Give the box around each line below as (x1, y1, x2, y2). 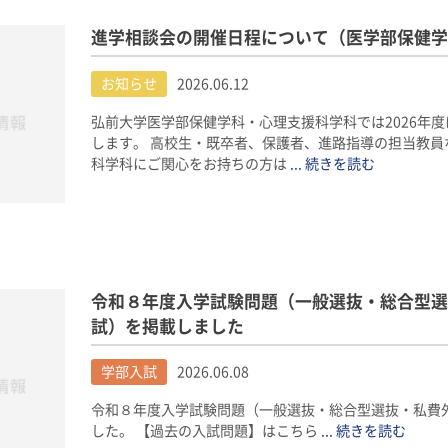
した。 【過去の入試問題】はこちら (90, 424, 321, 439)
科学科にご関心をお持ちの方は (90, 156, 290, 171)
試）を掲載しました (90, 317, 244, 335)
